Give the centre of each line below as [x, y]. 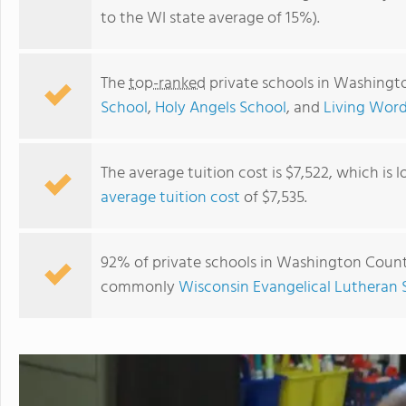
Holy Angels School [221, 108]
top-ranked [167, 84]
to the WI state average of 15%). [210, 19]
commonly [140, 288]
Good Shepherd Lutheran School [277, 246]
